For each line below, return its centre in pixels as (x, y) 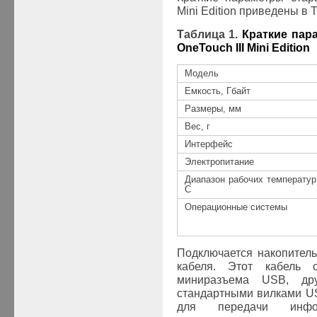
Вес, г (197, 127)
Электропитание (219, 162)
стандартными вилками (241, 294)
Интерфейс (208, 145)
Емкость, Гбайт (217, 92)
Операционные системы (236, 208)
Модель (201, 74)
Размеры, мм (213, 109)
